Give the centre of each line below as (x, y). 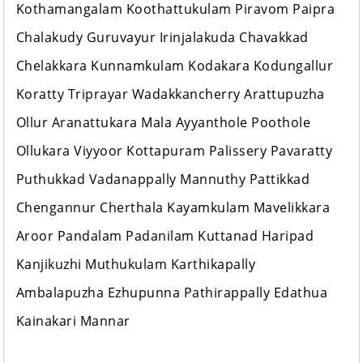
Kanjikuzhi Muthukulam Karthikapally (136, 265)
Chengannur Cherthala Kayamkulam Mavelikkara (173, 208)
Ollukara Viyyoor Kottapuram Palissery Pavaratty (174, 151)
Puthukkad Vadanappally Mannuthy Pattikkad (163, 179)
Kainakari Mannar (73, 321)
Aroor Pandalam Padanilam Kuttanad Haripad (165, 236)
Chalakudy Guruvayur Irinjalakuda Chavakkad (162, 38)
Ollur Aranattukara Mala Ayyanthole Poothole (163, 123)
